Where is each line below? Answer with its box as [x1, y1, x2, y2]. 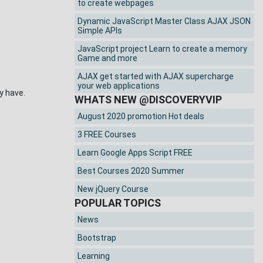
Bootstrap [77, 233, 116, 243]
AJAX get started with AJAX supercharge [77, 72, 234, 82]
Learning [77, 251, 110, 261]
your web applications [77, 81, 160, 91]
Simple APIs [77, 26, 122, 36]
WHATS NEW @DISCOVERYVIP [75, 93, 222, 106]
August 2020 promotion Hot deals [77, 112, 204, 122]
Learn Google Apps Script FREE [77, 148, 193, 158]
